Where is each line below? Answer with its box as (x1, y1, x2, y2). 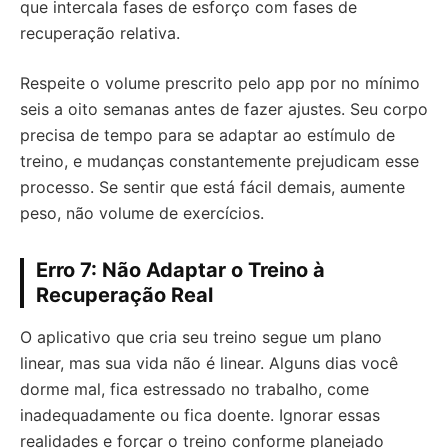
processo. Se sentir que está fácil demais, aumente (20, 177, 405, 197)
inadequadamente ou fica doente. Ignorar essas (20, 405, 380, 425)
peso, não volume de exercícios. (20, 203, 264, 223)
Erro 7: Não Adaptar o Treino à (36, 258, 325, 282)
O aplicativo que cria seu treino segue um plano (20, 327, 382, 347)
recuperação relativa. (20, 23, 180, 43)
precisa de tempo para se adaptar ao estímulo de (20, 125, 395, 145)
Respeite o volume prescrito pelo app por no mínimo (20, 73, 420, 93)
